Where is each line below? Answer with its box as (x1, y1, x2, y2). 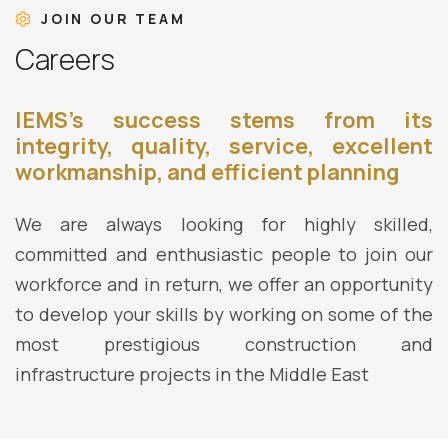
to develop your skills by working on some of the (15, 302, 433, 326)
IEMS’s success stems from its (15, 105, 433, 135)
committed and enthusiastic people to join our (15, 242, 433, 266)
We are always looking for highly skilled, (15, 212, 433, 236)
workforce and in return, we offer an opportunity (15, 272, 433, 296)
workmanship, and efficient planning (15, 157, 400, 187)
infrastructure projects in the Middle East (15, 362, 369, 386)
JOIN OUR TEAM (41, 9, 186, 28)
